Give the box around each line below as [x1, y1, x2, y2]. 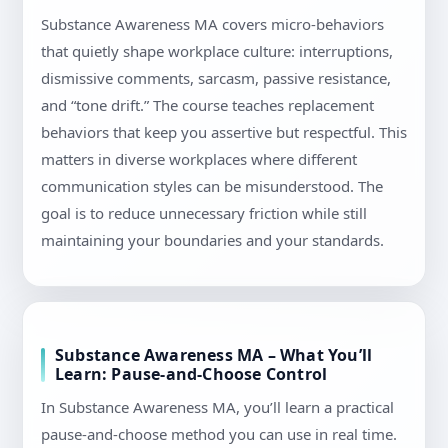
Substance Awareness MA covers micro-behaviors [41, 14, 384, 35]
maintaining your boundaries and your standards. [41, 230, 384, 251]
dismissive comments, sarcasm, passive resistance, [41, 68, 391, 89]
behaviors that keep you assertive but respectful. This [41, 122, 407, 143]
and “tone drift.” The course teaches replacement [41, 95, 374, 116]
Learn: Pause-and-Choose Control [55, 363, 328, 386]
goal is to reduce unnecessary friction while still [41, 203, 367, 224]
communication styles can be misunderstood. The [41, 176, 383, 197]
